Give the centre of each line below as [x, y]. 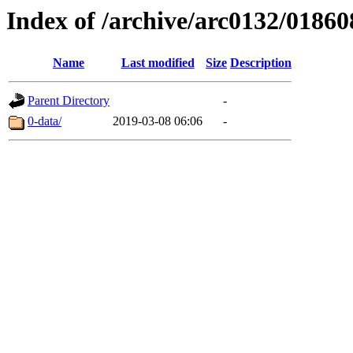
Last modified [158, 63]
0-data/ [45, 121]
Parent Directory [69, 101]
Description [261, 63]
